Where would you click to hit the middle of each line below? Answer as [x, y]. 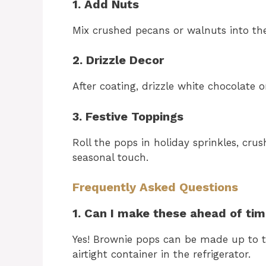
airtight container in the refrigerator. [161, 254]
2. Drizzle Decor [118, 60]
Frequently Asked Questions [155, 187]
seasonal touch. [110, 157]
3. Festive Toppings [128, 116]
